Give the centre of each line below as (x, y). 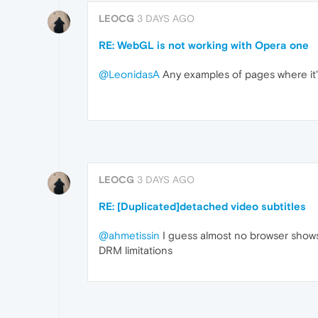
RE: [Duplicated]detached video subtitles (202, 206)
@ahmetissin (129, 235)
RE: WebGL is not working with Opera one (204, 45)
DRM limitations (136, 250)
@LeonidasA (129, 74)
